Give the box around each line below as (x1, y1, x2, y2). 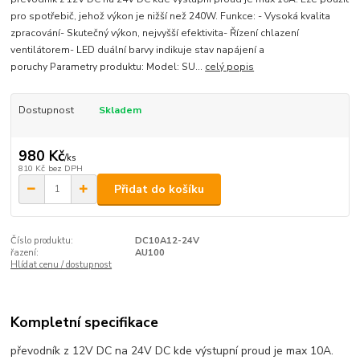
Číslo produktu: (10, 235, 74, 247)
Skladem (98, 104, 141, 117)
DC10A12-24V (134, 235, 199, 247)
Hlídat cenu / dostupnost (10, 259, 112, 272)
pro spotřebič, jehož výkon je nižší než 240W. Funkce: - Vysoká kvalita (10, 10, 331, 23)
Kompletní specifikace (10, 312, 159, 332)
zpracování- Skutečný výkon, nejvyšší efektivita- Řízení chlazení (10, 27, 300, 40)
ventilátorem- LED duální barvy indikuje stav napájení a (10, 43, 265, 57)
